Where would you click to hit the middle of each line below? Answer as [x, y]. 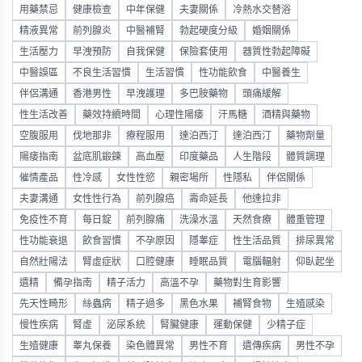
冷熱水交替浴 [262, 10]
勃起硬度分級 [208, 31]
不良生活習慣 [102, 73]
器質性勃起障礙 [276, 52]
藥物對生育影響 [247, 283]
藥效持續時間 [112, 115]
